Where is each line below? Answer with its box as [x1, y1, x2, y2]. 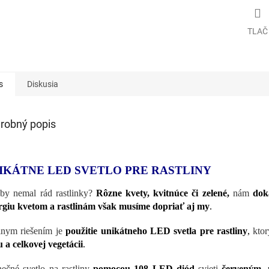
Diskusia [27, 79, 58, 89]
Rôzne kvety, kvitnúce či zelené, [95, 187, 229, 198]
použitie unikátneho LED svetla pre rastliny [65, 225, 247, 236]
